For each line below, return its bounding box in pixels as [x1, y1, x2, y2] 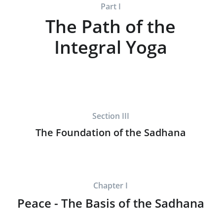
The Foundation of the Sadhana [35, 125, 186, 139]
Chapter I [93, 180, 128, 191]
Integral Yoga [54, 35, 167, 59]
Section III [92, 110, 129, 121]
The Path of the [45, 14, 176, 38]
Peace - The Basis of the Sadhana [17, 194, 204, 211]
